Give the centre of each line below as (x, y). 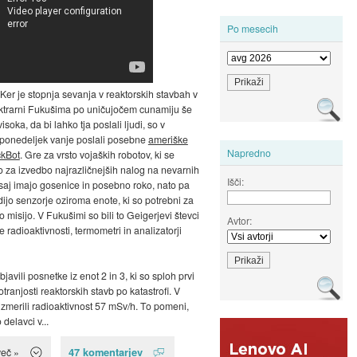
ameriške (168, 139)
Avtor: (240, 220)
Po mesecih (253, 29)
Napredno (249, 152)
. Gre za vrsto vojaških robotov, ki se (97, 155)
